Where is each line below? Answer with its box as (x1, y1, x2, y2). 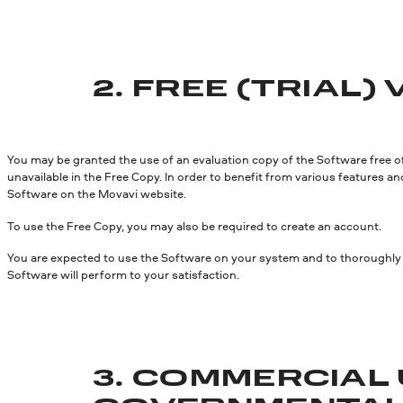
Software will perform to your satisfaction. (7, 266, 239, 283)
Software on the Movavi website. (7, 184, 186, 201)
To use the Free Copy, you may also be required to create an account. (7, 217, 381, 234)
